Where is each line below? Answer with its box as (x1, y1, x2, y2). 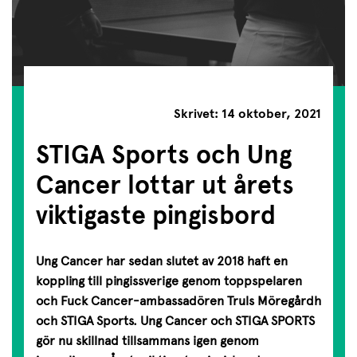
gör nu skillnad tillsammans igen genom (36, 333, 259, 349)
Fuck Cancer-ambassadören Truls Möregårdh (61, 293, 321, 309)
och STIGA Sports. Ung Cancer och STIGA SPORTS (36, 313, 315, 329)
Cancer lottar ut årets (36, 168, 294, 201)
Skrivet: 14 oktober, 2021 (174, 106, 321, 123)
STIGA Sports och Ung (36, 138, 292, 171)
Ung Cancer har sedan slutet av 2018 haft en (36, 253, 288, 269)
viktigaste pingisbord (36, 198, 276, 231)
